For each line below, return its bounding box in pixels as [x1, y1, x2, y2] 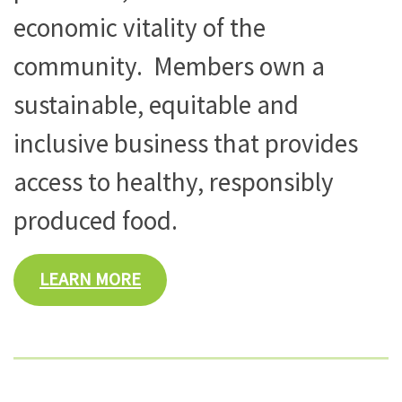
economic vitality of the [13, 10, 266, 44]
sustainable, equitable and [13, 87, 299, 121]
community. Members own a [13, 48, 325, 83]
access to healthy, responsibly [13, 164, 334, 198]
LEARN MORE [39, 267, 141, 292]
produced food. [13, 203, 178, 237]
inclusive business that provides [13, 126, 358, 160]
